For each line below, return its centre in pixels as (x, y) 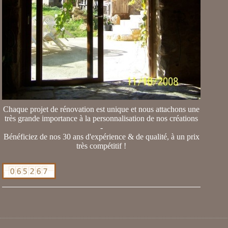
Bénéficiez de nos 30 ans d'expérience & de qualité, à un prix (101, 137)
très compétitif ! (101, 146)
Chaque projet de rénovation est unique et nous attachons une (101, 109)
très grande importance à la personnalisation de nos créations (101, 118)
